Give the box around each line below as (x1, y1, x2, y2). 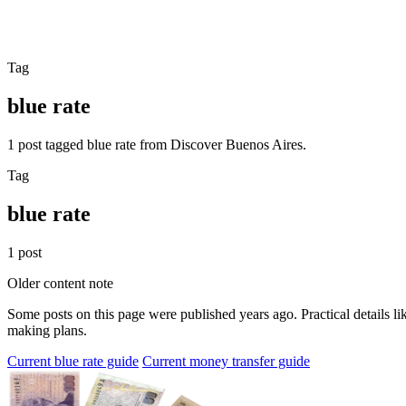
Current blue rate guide (7, 353, 139, 369)
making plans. (7, 322, 87, 338)
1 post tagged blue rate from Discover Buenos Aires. (7, 136, 306, 152)
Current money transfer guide (142, 353, 310, 369)
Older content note (7, 275, 113, 291)
